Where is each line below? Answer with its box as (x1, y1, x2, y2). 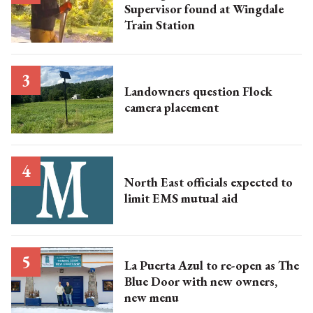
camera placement (124, 99, 219, 116)
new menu (124, 289, 179, 305)
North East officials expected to (124, 174, 293, 191)
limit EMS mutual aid (124, 190, 238, 207)
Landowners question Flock (124, 83, 272, 100)
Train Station (124, 16, 195, 33)
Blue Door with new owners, (124, 272, 235, 289)
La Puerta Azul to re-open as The (124, 256, 299, 273)
